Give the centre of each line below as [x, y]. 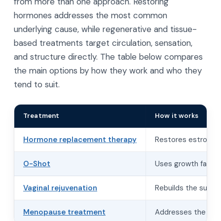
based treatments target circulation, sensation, [103, 43]
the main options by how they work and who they [108, 71]
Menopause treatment [64, 212]
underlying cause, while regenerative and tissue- [105, 29]
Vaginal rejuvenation [60, 188]
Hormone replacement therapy [80, 140]
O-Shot [37, 164]
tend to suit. [37, 84]
